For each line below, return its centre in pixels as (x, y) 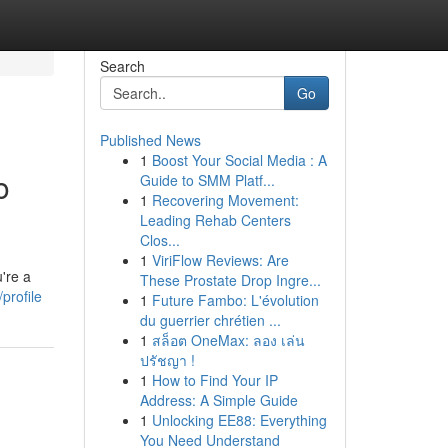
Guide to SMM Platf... (207, 180)
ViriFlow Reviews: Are (220, 260)
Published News (150, 140)
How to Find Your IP (214, 380)
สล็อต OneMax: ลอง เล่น (228, 340)
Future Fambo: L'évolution (235, 300)
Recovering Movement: (225, 200)
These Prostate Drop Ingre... (230, 280)
